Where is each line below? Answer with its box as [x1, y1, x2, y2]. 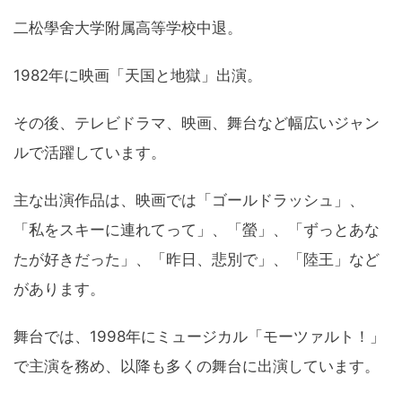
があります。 [13, 280, 105, 299]
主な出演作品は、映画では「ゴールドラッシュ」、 [13, 191, 364, 210]
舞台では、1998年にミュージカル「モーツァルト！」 [13, 328, 385, 346]
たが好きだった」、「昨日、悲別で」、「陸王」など [13, 250, 380, 269]
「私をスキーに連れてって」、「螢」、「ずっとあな [13, 221, 380, 240]
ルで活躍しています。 [13, 144, 166, 162]
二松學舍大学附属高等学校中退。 [13, 19, 242, 38]
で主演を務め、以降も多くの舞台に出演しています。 [13, 357, 380, 376]
